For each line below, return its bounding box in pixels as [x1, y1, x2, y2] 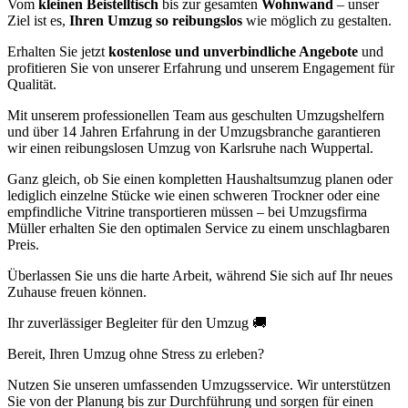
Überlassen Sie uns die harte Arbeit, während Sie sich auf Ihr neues [7, 268, 393, 284]
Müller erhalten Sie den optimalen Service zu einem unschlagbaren [7, 220, 390, 237]
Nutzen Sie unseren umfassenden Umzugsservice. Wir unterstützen [7, 377, 391, 393]
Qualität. [7, 76, 56, 93]
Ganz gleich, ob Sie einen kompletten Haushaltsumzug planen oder [7, 171, 393, 188]
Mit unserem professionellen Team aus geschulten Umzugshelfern [7, 107, 384, 124]
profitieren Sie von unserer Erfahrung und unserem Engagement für [7, 60, 394, 76]
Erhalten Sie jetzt [7, 44, 108, 60]
